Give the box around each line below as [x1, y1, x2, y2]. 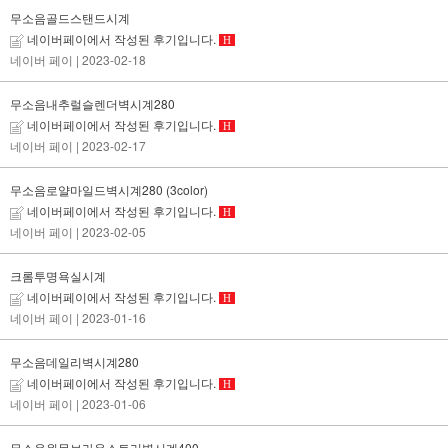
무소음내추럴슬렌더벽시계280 [10, 94, 175, 112]
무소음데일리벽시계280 [10, 352, 139, 370]
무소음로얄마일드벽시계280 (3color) [10, 180, 208, 198]
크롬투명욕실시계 [10, 266, 106, 284]
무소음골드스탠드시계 [10, 8, 130, 26]
